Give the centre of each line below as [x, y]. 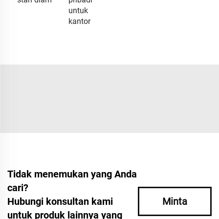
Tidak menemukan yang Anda [72, 174]
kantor [79, 21]
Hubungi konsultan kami [60, 201]
